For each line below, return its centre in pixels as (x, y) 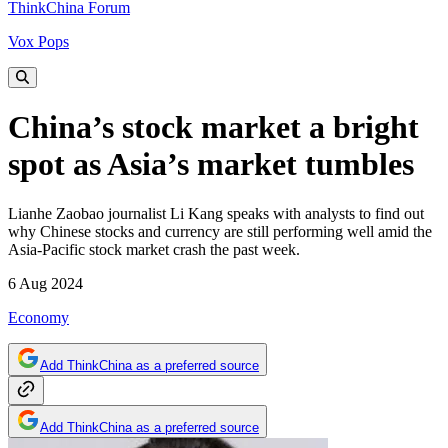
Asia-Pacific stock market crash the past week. (154, 249)
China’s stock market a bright (213, 127)
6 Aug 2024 (45, 283)
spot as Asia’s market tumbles (211, 164)
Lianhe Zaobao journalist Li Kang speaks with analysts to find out (216, 213)
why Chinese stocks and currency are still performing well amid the (220, 231)
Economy (38, 317)
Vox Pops (38, 41)
